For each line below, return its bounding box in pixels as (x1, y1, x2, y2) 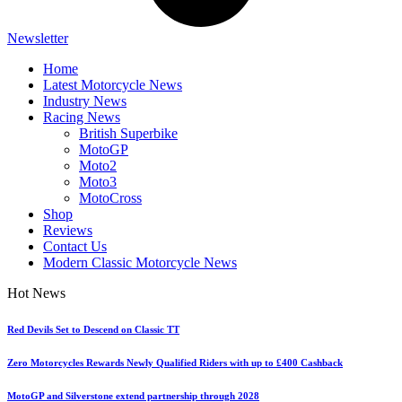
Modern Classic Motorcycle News (43, 255, 237, 271)
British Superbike (79, 126, 178, 142)
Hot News (7, 285, 66, 301)
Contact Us (43, 239, 107, 255)
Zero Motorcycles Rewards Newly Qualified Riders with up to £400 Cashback (7, 357, 343, 369)
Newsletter (7, 31, 68, 47)
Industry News (43, 93, 127, 109)
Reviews (43, 223, 92, 239)
